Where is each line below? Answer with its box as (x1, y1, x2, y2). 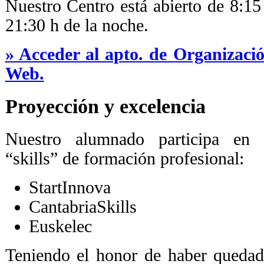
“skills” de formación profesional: (5, 148, 244, 168)
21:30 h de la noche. (5, 15, 148, 35)
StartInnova (28, 177, 111, 197)
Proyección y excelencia (5, 95, 206, 117)
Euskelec (28, 216, 92, 236)
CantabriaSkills (28, 197, 137, 216)
